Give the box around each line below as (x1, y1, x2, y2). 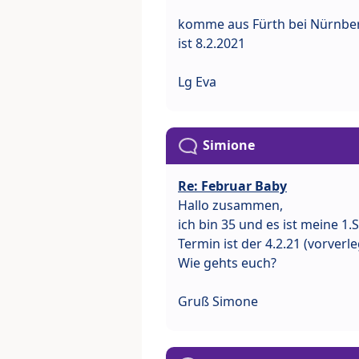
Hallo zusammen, (178, 196, 283, 215)
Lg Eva (178, 72, 216, 91)
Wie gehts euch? (178, 254, 276, 272)
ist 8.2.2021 (178, 34, 245, 52)
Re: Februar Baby (178, 177, 287, 196)
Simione (203, 135, 255, 154)
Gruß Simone (178, 292, 258, 311)
